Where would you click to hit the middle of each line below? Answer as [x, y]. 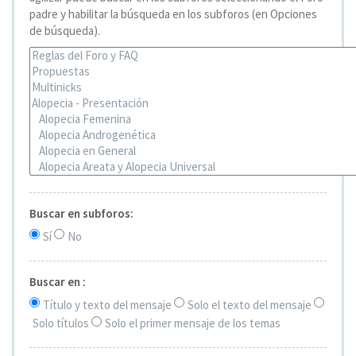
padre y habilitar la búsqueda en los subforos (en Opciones [173, 14]
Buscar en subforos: [81, 213]
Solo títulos [61, 323]
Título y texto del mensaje [107, 304]
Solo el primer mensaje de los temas [193, 323]
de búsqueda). [65, 30]
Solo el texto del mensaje [250, 304]
